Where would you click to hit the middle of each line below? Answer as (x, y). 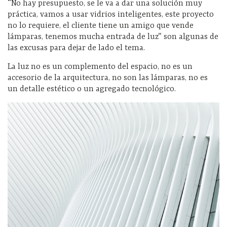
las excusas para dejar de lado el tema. (76, 48)
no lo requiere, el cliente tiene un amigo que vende (101, 26)
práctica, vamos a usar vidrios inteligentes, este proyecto (111, 15)
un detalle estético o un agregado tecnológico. (92, 89)
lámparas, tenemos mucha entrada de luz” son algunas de (113, 37)
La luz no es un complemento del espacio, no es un (100, 67)
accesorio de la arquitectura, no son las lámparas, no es (108, 78)
